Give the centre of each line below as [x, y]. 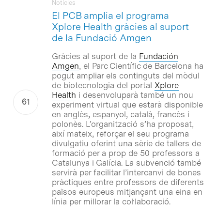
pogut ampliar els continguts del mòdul [125, 75]
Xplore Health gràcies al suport [120, 26]
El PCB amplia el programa [110, 15]
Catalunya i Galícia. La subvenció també [126, 163]
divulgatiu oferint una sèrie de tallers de [126, 143]
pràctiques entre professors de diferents [128, 182]
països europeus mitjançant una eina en [127, 192]
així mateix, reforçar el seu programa [120, 133]
